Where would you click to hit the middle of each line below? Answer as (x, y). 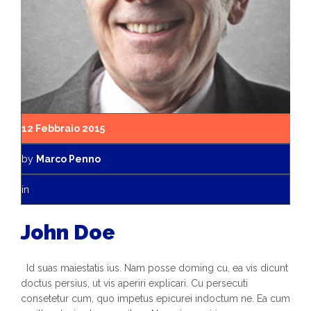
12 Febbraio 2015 (63, 128)
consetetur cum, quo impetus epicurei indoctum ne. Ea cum (155, 299)
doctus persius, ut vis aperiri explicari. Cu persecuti (134, 283)
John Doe (68, 232)
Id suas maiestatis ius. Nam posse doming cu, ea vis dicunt (154, 268)
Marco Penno (68, 159)
